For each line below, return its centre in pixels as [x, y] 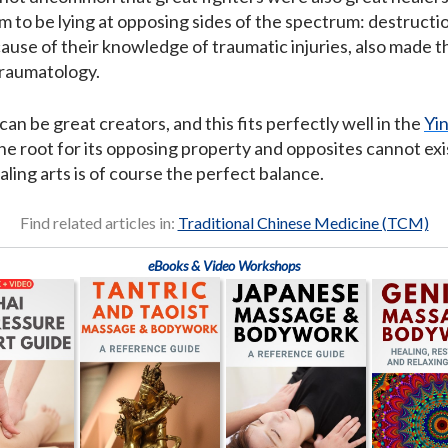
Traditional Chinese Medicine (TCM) [303, 223]
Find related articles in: [98, 223]
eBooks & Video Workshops [224, 266]
